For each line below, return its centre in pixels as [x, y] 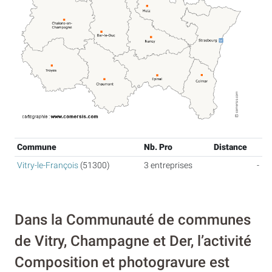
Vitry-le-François [48, 166]
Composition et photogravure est [122, 262]
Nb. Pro [158, 148]
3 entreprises [168, 166]
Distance [230, 148]
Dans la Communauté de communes [133, 219]
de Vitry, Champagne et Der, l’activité [133, 241]
